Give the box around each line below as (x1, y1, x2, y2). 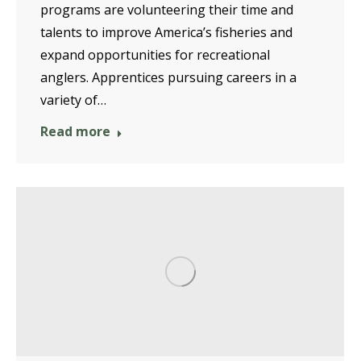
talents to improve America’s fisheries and (40, 23, 293, 41)
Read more (40, 122, 110, 140)
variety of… (40, 90, 106, 109)
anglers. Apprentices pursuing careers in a (40, 68, 297, 86)
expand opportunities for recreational (40, 45, 270, 64)
